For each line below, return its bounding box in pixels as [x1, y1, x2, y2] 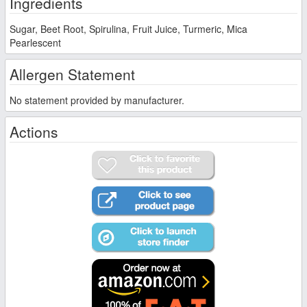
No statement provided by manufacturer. [10, 93, 184, 107]
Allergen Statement [10, 63, 135, 84]
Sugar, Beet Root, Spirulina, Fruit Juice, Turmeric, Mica [10, 21, 247, 36]
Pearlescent [10, 35, 61, 49]
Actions [10, 121, 58, 142]
